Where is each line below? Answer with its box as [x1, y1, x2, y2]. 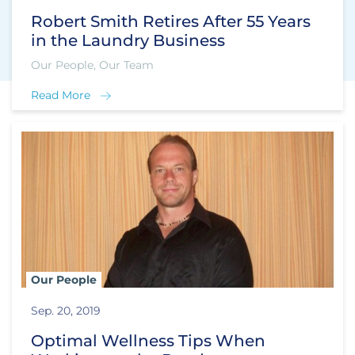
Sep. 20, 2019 [31, 303, 101, 318]
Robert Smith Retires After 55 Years [31, 11, 311, 31]
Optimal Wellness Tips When [31, 330, 265, 350]
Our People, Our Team [31, 57, 154, 72]
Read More [31, 87, 90, 102]
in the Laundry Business [31, 30, 225, 50]
